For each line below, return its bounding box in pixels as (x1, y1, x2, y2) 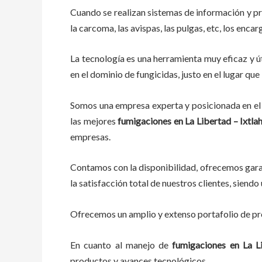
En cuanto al (70, 239, 126, 250)
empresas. (70, 130, 112, 142)
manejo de (125, 239, 168, 250)
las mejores (70, 115, 118, 126)
